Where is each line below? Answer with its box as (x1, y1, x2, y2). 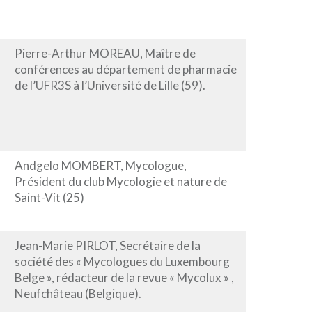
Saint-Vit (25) (14, 189, 84, 205)
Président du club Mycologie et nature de (14, 173, 227, 189)
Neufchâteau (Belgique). (14, 286, 141, 301)
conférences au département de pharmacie (14, 61, 237, 77)
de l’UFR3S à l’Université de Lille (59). (14, 77, 205, 93)
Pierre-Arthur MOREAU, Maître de (14, 45, 196, 61)
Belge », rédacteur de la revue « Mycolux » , (14, 270, 234, 285)
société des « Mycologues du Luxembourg (14, 253, 230, 269)
